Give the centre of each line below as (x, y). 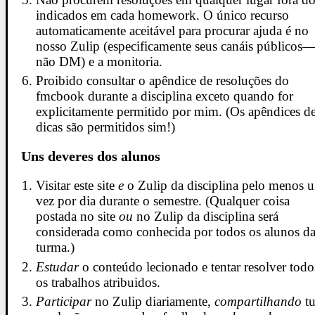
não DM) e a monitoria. (99, 61)
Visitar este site (77, 185)
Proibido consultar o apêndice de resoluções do (163, 81)
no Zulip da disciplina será (206, 216)
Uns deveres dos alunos (90, 156)
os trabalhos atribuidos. (98, 282)
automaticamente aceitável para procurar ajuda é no (173, 30)
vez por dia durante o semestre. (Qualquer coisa (163, 200)
